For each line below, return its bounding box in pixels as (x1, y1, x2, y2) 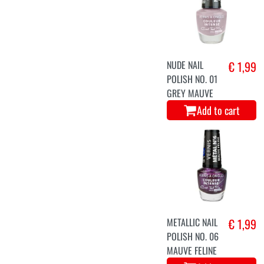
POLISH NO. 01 (167, 71, 218, 86)
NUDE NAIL (167, 57, 204, 72)
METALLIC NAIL (167, 214, 218, 229)
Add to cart (197, 102, 240, 118)
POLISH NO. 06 (167, 229, 219, 243)
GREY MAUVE (167, 85, 214, 100)
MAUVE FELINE (167, 243, 217, 258)
